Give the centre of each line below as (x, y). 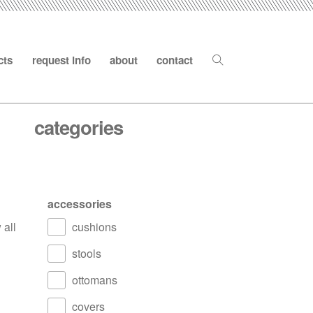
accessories (80, 204)
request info (61, 60)
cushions (94, 227)
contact (175, 60)
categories (78, 127)
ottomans (95, 280)
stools (87, 253)
